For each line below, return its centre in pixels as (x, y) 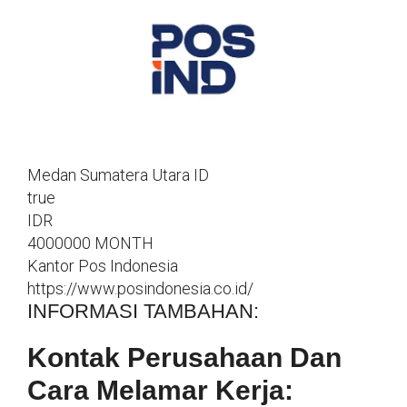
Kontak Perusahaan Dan (184, 358)
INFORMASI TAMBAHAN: (143, 312)
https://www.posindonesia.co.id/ (140, 289)
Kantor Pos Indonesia (103, 266)
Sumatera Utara (135, 175)
